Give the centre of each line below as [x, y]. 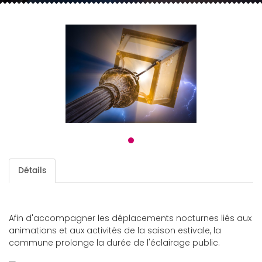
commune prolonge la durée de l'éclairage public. [114, 243]
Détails [32, 170]
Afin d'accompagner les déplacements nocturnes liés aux [130, 218]
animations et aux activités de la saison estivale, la [115, 230]
